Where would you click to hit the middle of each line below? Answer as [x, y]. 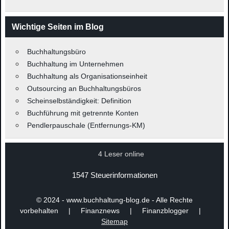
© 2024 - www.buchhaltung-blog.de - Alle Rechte [114, 200]
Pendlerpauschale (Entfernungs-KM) [86, 125]
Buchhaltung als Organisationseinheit [87, 76]
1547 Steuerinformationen [114, 175]
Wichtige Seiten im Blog [58, 27]
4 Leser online [121, 154]
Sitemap [114, 222]
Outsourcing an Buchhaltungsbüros [84, 89]
